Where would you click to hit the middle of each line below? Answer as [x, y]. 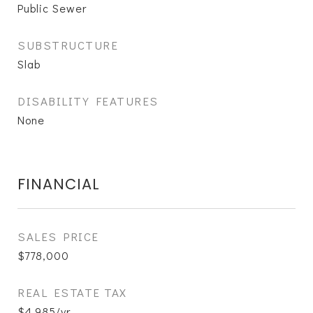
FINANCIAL [59, 184]
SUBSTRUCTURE [68, 45]
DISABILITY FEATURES [88, 101]
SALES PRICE [58, 236]
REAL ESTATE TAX [72, 292]
